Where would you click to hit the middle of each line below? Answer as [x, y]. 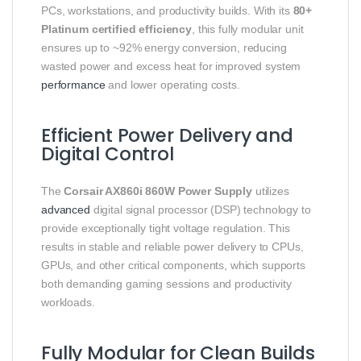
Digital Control [108, 154]
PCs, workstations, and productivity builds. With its [167, 11]
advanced [66, 210]
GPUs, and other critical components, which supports [173, 266]
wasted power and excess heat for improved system [171, 66]
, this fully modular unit [247, 29]
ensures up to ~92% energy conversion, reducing [164, 48]
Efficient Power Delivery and [168, 136]
